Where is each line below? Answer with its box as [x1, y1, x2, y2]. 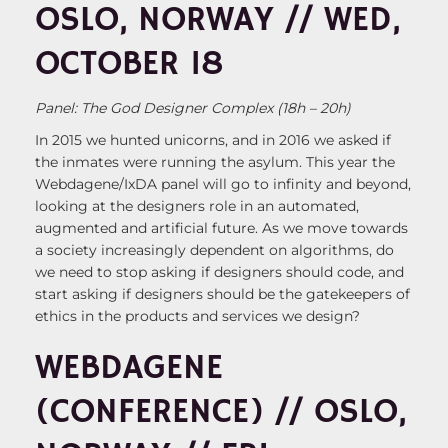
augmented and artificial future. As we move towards [35, 219, 408, 238]
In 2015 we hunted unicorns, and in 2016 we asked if [35, 131, 391, 150]
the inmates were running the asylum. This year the [35, 153, 395, 172]
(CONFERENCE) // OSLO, [35, 391, 406, 435]
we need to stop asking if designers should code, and [35, 263, 404, 282]
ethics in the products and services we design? [35, 307, 360, 326]
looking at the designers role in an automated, [35, 197, 359, 216]
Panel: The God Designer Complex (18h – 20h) [35, 99, 351, 118]
